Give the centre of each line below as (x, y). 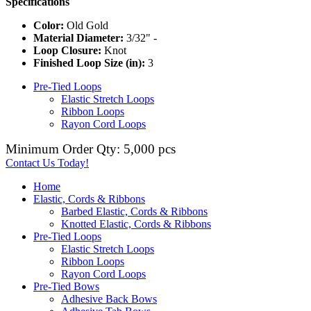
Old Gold (86, 25)
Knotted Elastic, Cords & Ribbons (136, 224)
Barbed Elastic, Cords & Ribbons (134, 211)
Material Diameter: (78, 37)
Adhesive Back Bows (109, 299)
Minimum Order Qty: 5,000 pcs (91, 149)
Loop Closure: (67, 50)
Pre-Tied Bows (66, 286)
